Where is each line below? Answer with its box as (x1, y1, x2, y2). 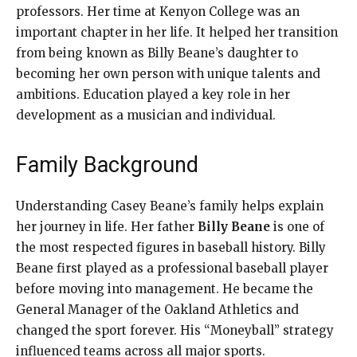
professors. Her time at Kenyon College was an (16, 3, 300, 19)
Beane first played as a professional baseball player (16, 260, 328, 276)
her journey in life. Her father (16, 218, 198, 234)
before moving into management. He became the (16, 280, 313, 296)
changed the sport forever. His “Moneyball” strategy (16, 322, 334, 338)
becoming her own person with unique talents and (16, 65, 320, 81)
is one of (270, 218, 324, 234)
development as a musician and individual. (16, 107, 276, 123)
